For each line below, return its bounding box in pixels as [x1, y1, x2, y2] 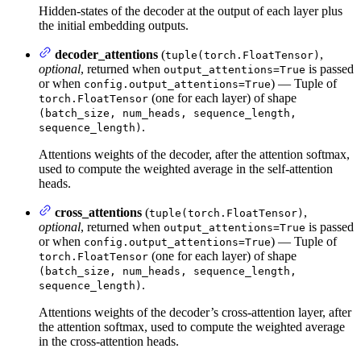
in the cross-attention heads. [39, 334, 179, 349]
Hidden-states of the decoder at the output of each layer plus [39, 4, 342, 19]
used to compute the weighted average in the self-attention [39, 162, 333, 176]
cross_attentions [55, 205, 142, 220]
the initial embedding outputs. [39, 19, 189, 33]
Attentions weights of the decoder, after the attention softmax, [39, 147, 350, 162]
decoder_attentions [55, 48, 158, 62]
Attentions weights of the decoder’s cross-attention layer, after [39, 305, 351, 320]
